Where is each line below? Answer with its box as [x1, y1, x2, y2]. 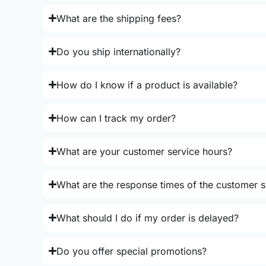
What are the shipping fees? [56, 12, 182, 24]
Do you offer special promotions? [56, 245, 207, 257]
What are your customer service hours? [56, 145, 233, 157]
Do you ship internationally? [56, 45, 181, 58]
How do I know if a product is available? [56, 78, 238, 91]
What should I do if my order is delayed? [56, 211, 239, 224]
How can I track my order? [56, 112, 176, 124]
